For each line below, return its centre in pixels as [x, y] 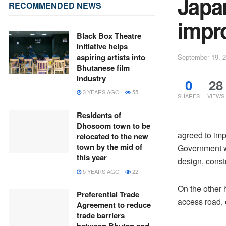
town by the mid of [109, 147]
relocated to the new [112, 136]
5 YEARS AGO [100, 171]
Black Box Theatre [109, 36]
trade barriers [101, 215]
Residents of [99, 115]
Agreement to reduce [114, 205]
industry [91, 78]
